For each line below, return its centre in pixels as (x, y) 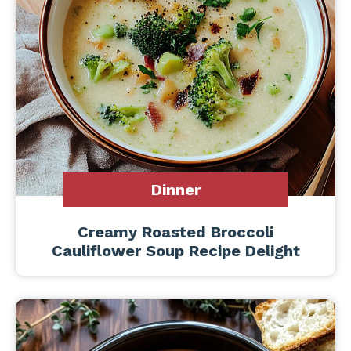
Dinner (175, 190)
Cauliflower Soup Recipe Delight (175, 251)
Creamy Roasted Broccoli (175, 232)
